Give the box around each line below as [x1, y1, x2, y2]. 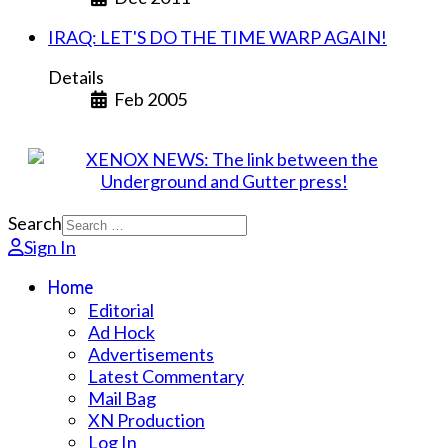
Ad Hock [88, 320, 155, 343]
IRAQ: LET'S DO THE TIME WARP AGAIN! [48, 25, 387, 48]
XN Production [88, 408, 205, 431]
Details [48, 65, 104, 88]
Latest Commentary [88, 364, 244, 387]
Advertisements [88, 342, 214, 365]
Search [8, 211, 62, 234]
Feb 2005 [110, 87, 187, 110]
